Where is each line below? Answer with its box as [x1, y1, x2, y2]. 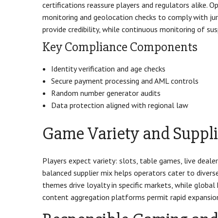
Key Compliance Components [42, 39, 198, 55]
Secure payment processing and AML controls [51, 75, 199, 86]
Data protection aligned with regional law [51, 100, 188, 110]
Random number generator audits [51, 88, 161, 98]
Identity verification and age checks [51, 63, 165, 73]
